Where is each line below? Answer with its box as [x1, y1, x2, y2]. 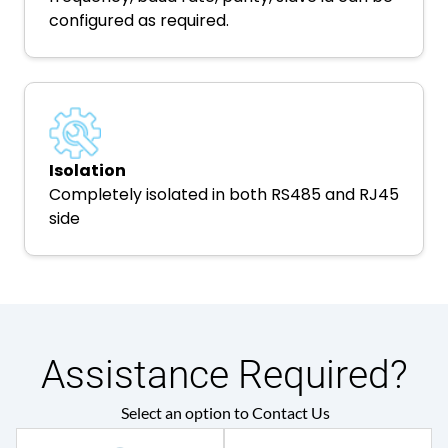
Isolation [49, 159, 126, 182]
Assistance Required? [40, 352, 408, 398]
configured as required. [49, 9, 229, 32]
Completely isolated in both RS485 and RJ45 [49, 183, 399, 206]
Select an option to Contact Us [121, 403, 330, 422]
